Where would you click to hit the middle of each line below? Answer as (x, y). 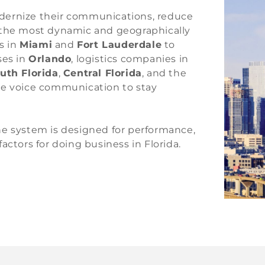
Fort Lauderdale (119, 45)
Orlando (50, 59)
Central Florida (102, 73)
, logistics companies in (130, 59)
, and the (164, 73)
